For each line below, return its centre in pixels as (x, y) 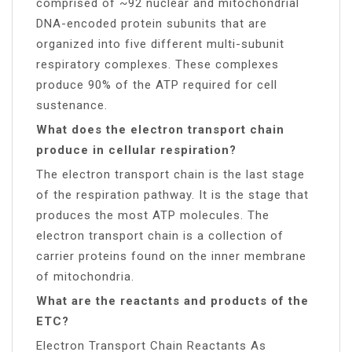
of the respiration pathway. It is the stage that (172, 194)
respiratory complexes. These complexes (158, 64)
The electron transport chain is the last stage (170, 174)
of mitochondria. (85, 276)
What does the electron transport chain (160, 129)
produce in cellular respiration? (136, 150)
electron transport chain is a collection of (160, 235)
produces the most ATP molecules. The (153, 215)
